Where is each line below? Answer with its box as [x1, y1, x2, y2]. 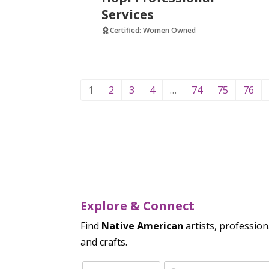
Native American [101, 219, 184, 233]
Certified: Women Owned [110, 25, 196, 36]
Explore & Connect [80, 198, 195, 214]
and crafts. [80, 235, 128, 249]
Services [101, 6, 154, 23]
